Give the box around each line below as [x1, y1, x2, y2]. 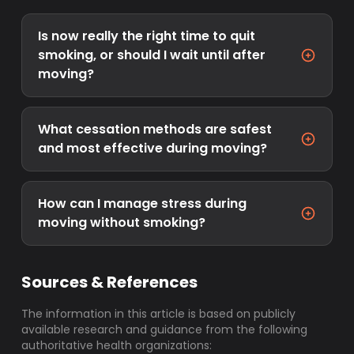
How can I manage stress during [38, 194, 247, 213]
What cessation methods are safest [38, 120, 273, 138]
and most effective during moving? [38, 139, 268, 157]
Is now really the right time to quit [38, 27, 256, 45]
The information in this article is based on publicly [21, 306, 296, 322]
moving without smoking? [38, 213, 206, 232]
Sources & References [21, 271, 198, 293]
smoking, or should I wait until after [38, 46, 266, 64]
